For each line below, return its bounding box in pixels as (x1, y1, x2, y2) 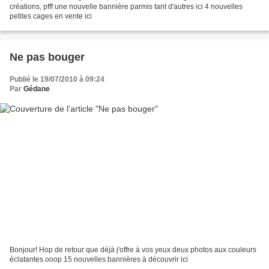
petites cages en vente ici (10, 12, 92, 21)
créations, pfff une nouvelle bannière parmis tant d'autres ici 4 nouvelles (10, 2, 243, 11)
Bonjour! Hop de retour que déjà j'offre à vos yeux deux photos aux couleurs (10, 245, 256, 254)
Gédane (23, 85, 50, 94)
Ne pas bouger (10, 51, 85, 64)
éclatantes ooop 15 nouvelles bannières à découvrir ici (10, 255, 188, 264)
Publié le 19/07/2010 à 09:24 (10, 75, 104, 84)
